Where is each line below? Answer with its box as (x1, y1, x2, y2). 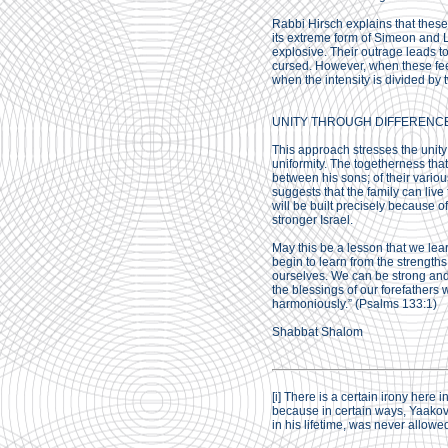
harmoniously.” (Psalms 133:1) (272, 297, 437, 311)
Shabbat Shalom (272, 325, 363, 339)
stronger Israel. (272, 213, 353, 227)
